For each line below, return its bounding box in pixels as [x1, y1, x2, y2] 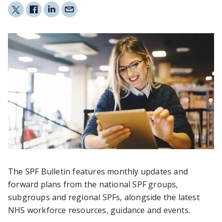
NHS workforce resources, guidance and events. [8, 205, 193, 216]
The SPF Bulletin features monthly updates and [8, 166, 188, 177]
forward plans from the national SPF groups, [8, 179, 178, 190]
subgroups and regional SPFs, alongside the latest [8, 192, 200, 203]
